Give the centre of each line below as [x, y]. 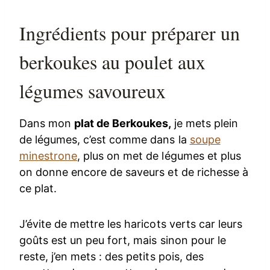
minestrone [49, 156]
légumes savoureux [93, 91]
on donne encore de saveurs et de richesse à [134, 172]
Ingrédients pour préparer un [130, 33]
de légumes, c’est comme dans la [105, 140]
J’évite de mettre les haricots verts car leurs [131, 224]
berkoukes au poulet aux [113, 62]
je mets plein [206, 124]
